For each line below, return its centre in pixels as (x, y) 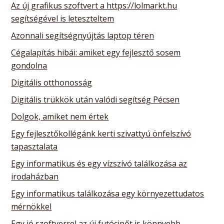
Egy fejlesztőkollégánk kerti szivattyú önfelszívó (101, 133)
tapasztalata (34, 146)
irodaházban (35, 176)
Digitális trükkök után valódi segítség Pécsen (95, 99)
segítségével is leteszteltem (63, 18)
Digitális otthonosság (52, 82)
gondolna (29, 65)
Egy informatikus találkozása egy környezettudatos (108, 193)
